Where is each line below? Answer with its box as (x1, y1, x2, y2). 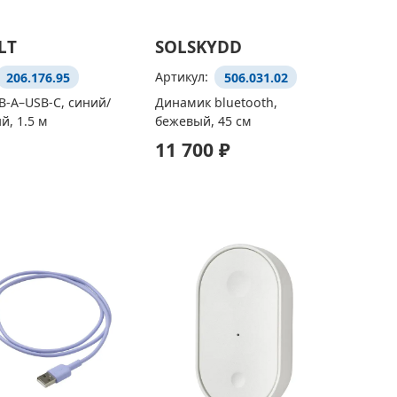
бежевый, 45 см (154, 112, 252, 129)
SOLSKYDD (154, 35, 242, 59)
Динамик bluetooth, (154, 93, 277, 111)
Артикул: (154, 68, 212, 86)
